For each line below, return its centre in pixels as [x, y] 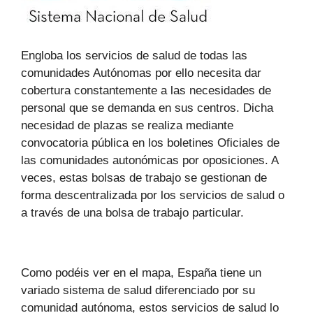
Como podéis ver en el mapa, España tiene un [141, 272]
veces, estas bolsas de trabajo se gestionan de [144, 177]
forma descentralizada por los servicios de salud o [153, 195]
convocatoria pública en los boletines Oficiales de [150, 143]
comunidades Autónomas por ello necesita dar [141, 73]
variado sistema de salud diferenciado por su [138, 290]
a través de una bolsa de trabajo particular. [132, 212]
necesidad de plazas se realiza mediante [127, 125]
